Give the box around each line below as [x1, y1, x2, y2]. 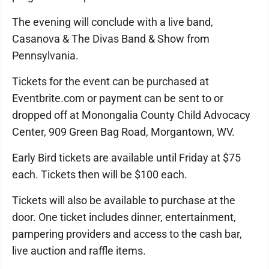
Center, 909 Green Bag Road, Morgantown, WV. [12, 125, 235, 138]
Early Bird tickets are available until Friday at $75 [12, 151, 241, 164]
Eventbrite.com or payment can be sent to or [12, 92, 223, 104]
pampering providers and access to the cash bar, [12, 228, 242, 240]
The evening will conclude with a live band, [12, 16, 213, 28]
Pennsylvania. [12, 49, 79, 62]
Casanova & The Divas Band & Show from [12, 32, 210, 45]
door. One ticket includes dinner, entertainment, [12, 211, 236, 223]
